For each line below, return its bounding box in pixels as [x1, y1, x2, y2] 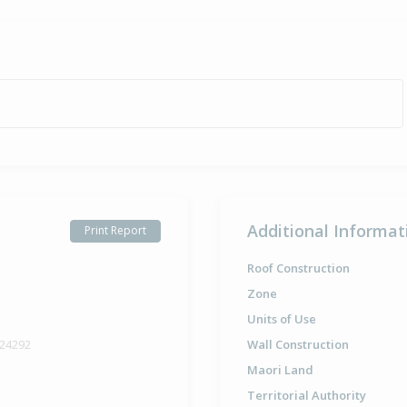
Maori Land [246, 361, 313, 378]
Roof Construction [246, 259, 350, 276]
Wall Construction [246, 335, 349, 352]
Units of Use [246, 310, 316, 327]
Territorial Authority [246, 386, 366, 403]
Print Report [84, 223, 146, 239]
